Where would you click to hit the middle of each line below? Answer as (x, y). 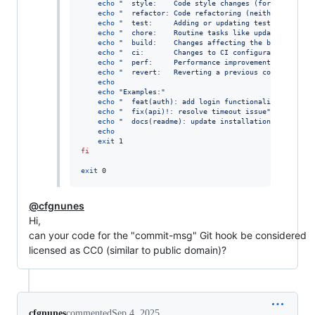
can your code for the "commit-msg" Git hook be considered (168, 235)
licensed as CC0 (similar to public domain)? (128, 250)
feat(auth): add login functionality (201, 101)
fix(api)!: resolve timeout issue (194, 111)
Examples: (142, 91)
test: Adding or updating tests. (201, 22)
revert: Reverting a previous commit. (207, 72)
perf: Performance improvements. (201, 62)
